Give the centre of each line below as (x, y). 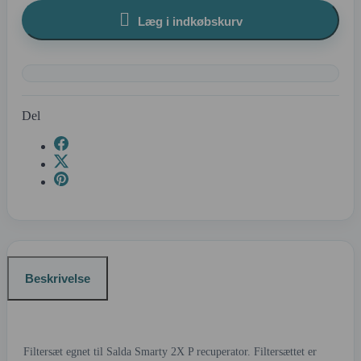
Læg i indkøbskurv (190, 21)
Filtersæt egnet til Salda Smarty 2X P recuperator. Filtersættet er (170, 352)
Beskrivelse (58, 279)
